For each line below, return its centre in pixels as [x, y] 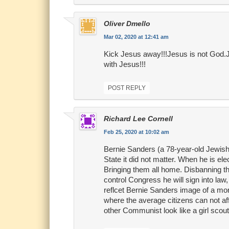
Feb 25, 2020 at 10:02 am [136, 132]
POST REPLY [127, 88]
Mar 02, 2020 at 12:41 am [136, 37]
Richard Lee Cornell [138, 119]
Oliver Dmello [127, 24]
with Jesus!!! [124, 64]
